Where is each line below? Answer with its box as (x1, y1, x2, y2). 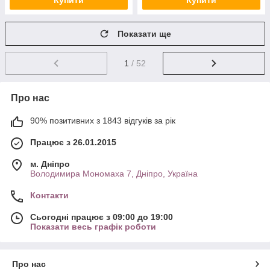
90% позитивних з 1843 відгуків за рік (30, 116, 175, 126)
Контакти (30, 190, 69, 201)
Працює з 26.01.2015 (30, 137, 116, 148)
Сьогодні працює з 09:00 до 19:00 (30, 212, 173, 222)
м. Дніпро (30, 159, 70, 169)
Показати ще (118, 29, 171, 39)
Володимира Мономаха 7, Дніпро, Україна (30, 169, 198, 179)
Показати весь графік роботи (30, 222, 156, 232)
